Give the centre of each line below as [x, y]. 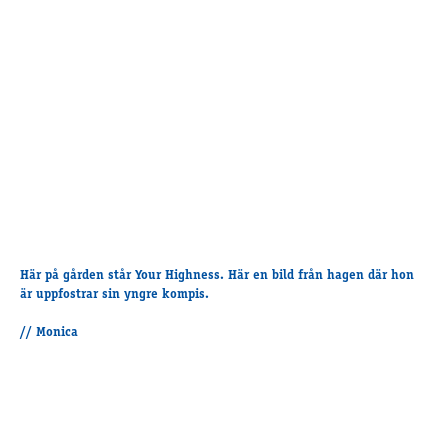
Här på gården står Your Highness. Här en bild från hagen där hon [216, 276]
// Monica [48, 333]
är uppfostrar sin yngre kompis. [114, 295]
